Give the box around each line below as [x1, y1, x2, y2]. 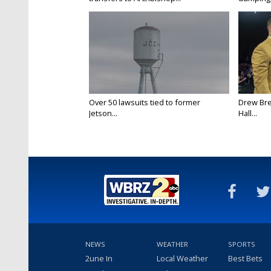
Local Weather [157, 253, 208, 264]
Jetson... [89, 108, 117, 119]
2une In [85, 253, 113, 264]
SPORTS [228, 240, 255, 249]
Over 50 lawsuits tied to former [89, 97, 200, 108]
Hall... [238, 108, 257, 119]
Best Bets [228, 253, 263, 264]
